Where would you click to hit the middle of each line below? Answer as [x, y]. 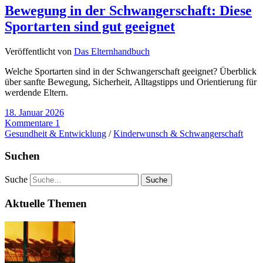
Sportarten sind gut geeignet [90, 26]
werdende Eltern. [36, 92]
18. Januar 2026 [34, 112]
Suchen [22, 156]
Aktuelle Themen [46, 203]
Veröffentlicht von [39, 51]
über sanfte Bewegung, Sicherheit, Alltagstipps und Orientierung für [131, 82]
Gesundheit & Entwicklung [55, 133]
